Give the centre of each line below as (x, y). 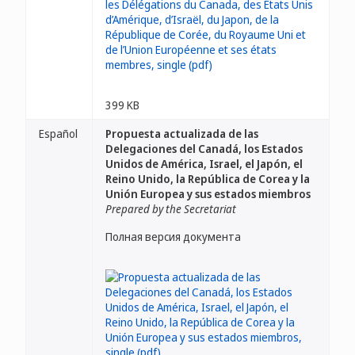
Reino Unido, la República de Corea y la (208, 179)
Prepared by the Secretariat (171, 209)
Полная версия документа (173, 237)
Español (58, 134)
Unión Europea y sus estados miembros (208, 194)
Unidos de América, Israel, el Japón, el (204, 164)
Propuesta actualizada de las (182, 134)
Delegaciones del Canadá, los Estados (204, 149)
